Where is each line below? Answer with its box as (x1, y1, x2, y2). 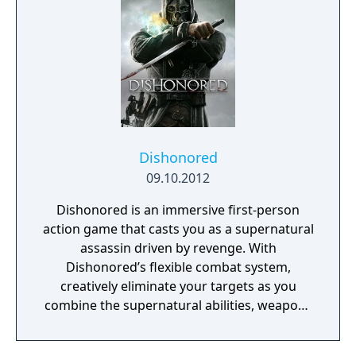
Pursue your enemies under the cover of (56, 335, 300, 352)
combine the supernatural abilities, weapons (44, 296, 312, 314)
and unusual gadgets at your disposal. (63, 315, 293, 333)
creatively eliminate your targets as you (60, 277, 296, 295)
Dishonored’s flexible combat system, (65, 258, 291, 276)
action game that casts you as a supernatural (42, 220, 314, 238)
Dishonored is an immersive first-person (56, 201, 300, 219)
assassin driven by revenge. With (79, 239, 277, 257)
